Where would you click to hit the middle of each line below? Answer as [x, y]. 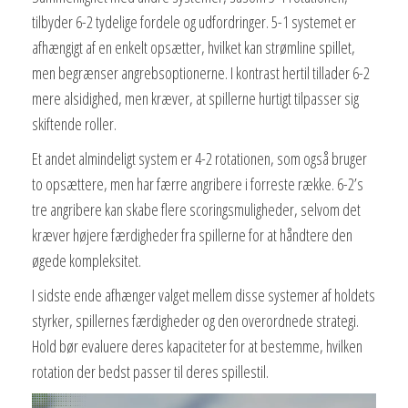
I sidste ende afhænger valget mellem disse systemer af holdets [204, 296]
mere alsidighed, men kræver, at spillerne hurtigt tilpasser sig [195, 99]
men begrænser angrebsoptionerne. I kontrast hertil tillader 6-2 [201, 73]
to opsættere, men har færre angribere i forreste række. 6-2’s [198, 184]
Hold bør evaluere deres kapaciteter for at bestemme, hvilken [197, 347]
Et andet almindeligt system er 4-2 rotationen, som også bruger [199, 159]
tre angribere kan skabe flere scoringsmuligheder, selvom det [196, 210]
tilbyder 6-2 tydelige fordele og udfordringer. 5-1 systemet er [194, 22]
